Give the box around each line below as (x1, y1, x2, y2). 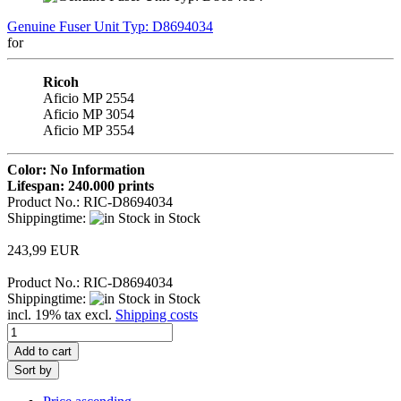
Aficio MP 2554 (43, 90, 134, 106)
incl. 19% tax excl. (7, 306, 115, 322)
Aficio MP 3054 (43, 106, 134, 122)
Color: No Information (7, 161, 145, 177)
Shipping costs (115, 306, 198, 322)
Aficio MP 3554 (43, 122, 134, 138)
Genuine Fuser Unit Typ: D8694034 (7, 18, 213, 34)
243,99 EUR (7, 242, 80, 258)
